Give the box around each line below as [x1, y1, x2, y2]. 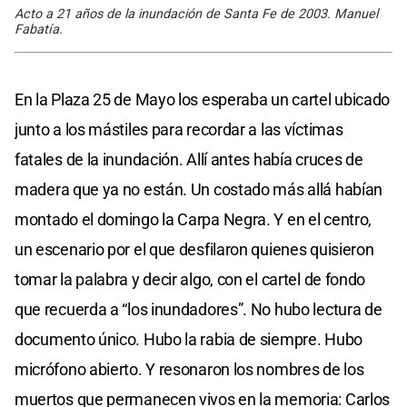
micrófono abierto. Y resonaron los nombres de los [15, 360, 364, 380]
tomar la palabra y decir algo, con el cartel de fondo [15, 270, 366, 290]
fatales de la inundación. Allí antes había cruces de [15, 150, 363, 170]
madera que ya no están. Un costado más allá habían [15, 180, 383, 200]
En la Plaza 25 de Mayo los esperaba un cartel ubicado [15, 90, 391, 110]
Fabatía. [15, 22, 63, 38]
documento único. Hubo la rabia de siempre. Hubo [15, 330, 362, 350]
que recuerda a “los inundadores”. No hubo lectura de [15, 300, 382, 320]
